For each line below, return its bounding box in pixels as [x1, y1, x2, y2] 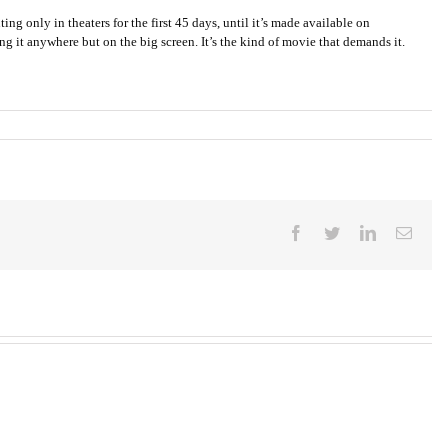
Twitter [338, 224, 384, 240]
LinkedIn [374, 224, 433, 240]
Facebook [302, 224, 365, 240]
